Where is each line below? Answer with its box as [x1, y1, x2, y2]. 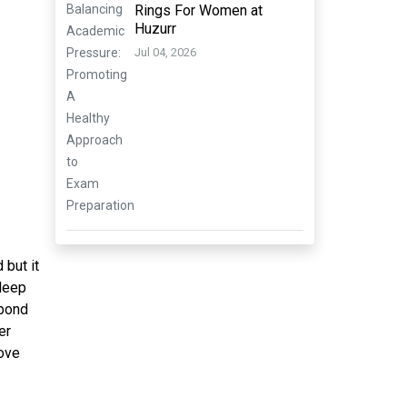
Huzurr [134, 20, 176, 37]
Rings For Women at [134, 2, 263, 19]
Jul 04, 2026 [134, 45, 196, 60]
